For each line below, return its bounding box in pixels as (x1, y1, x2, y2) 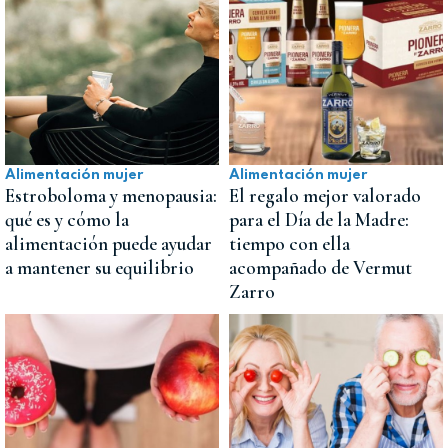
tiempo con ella (229, 232, 350, 257)
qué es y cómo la (5, 208, 129, 233)
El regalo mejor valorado (229, 184, 421, 209)
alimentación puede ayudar (5, 232, 212, 257)
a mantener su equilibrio (5, 256, 194, 281)
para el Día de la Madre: (229, 208, 409, 233)
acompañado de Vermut (229, 256, 412, 281)
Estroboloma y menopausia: (5, 184, 217, 209)
